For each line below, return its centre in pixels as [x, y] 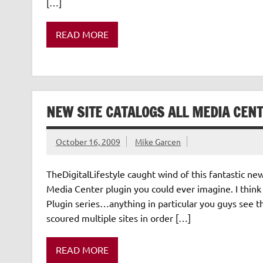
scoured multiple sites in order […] [118, 218]
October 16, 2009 [88, 142]
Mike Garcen [158, 142]
